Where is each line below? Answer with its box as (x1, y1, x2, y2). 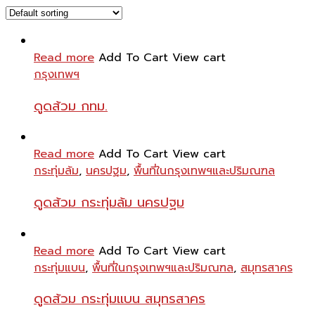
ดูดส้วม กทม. (34, 96, 108, 116)
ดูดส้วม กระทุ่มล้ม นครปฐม (34, 193, 184, 213)
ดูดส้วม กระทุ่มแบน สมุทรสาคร (34, 289, 205, 309)
